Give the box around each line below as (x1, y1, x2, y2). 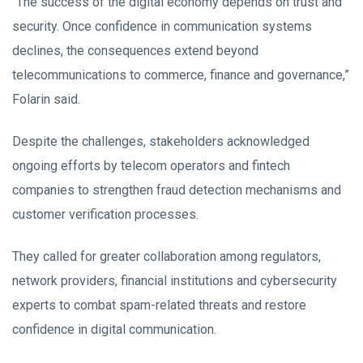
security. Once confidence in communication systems (12, 19, 312, 34)
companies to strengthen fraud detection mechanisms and (12, 182, 341, 198)
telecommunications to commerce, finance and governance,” (12, 67, 349, 83)
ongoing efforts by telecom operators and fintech (12, 158, 290, 173)
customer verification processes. (12, 207, 199, 222)
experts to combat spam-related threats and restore (12, 297, 306, 313)
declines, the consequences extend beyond (12, 43, 258, 58)
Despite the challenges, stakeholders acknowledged (12, 134, 310, 149)
